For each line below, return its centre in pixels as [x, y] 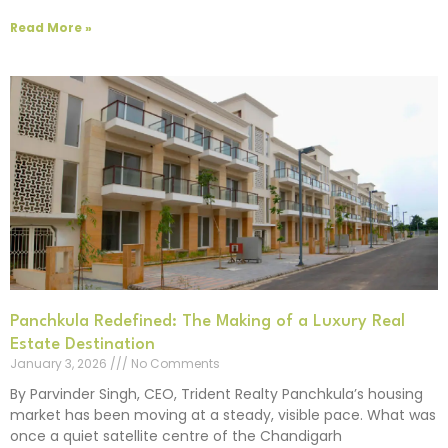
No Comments [174, 364]
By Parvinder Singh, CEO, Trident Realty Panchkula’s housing [216, 394]
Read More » [51, 28]
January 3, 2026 [60, 364]
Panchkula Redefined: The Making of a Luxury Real [207, 322]
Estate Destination [82, 345]
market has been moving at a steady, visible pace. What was [223, 415]
